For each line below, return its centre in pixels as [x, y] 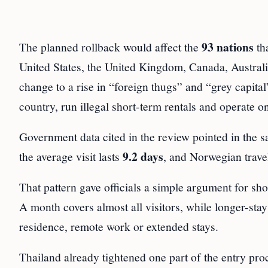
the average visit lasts [71, 156]
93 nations [228, 47]
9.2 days [143, 157]
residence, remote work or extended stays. [119, 226]
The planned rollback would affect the [110, 47]
